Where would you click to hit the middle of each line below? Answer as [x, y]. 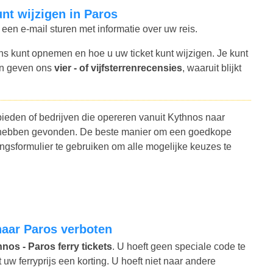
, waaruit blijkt [212, 68]
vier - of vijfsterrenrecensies [118, 68]
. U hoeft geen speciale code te [179, 246]
